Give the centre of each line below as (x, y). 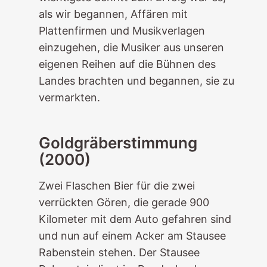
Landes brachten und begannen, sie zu (136, 81)
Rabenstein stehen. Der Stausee (119, 252)
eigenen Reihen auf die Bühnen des (127, 64)
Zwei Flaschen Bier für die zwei (117, 186)
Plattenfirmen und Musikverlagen (122, 31)
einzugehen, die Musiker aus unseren (131, 47)
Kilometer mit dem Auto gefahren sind (135, 219)
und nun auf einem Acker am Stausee (132, 236)
